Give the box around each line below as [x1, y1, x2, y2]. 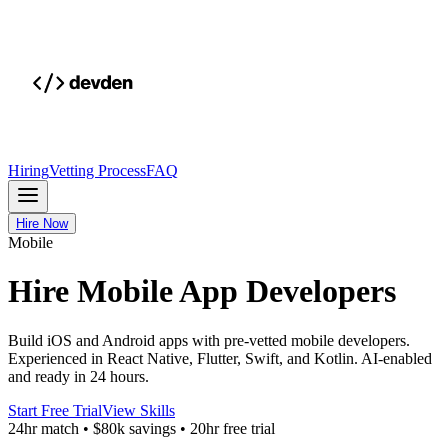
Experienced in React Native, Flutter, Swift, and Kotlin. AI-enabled [8, 349, 432, 367]
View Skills [102, 401, 175, 419]
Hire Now [16, 216, 68, 231]
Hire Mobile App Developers [8, 273, 396, 310]
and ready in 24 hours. [8, 367, 149, 385]
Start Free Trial [8, 401, 102, 419]
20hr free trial [190, 419, 275, 437]
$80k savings [93, 419, 176, 437]
